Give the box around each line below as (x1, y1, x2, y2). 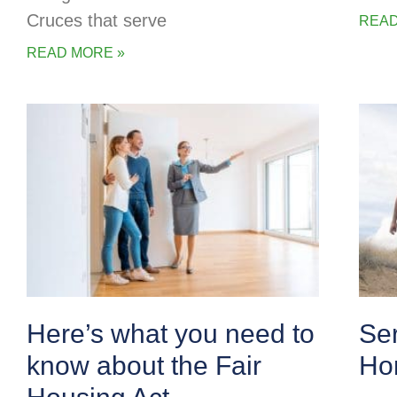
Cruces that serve (27, 10, 167, 30)
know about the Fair (27, 350, 261, 380)
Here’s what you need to (27, 318, 315, 348)
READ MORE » (27, 44, 125, 60)
